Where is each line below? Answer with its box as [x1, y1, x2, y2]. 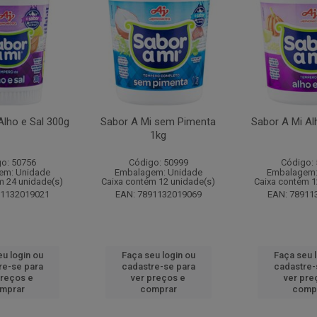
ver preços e [131, 272, 186, 283]
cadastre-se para [121, 261, 195, 272]
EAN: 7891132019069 [115, 189, 202, 200]
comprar [139, 284, 177, 294]
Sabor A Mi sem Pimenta [100, 115, 217, 128]
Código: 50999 [128, 157, 188, 168]
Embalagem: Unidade [114, 167, 202, 178]
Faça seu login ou [121, 250, 195, 260]
